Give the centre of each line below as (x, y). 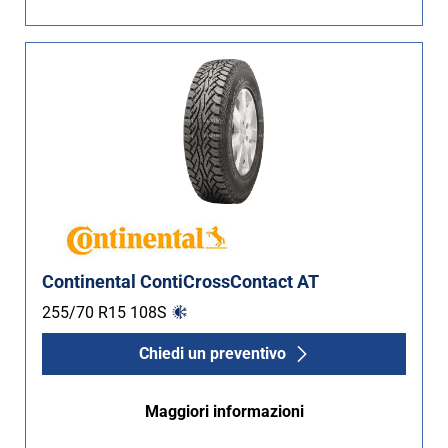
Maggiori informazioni (224, 411)
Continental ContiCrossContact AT (180, 282)
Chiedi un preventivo (212, 353)
